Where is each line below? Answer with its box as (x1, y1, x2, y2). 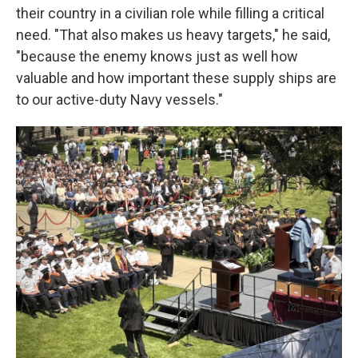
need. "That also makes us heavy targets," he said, (16, 26, 330, 44)
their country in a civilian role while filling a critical (16, 5, 324, 22)
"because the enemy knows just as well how (16, 48, 298, 66)
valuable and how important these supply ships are (16, 70, 336, 87)
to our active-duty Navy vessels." (16, 91, 223, 109)
